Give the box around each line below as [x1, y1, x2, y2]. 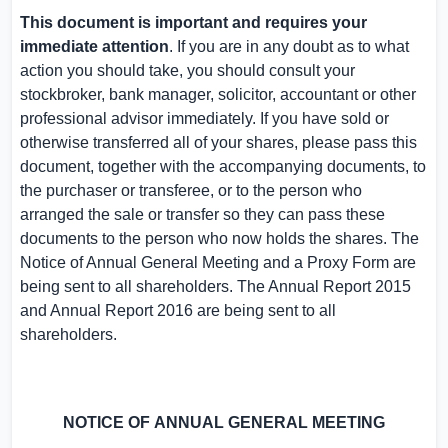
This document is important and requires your [20, 14, 367, 31]
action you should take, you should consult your [20, 62, 355, 79]
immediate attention [20, 38, 169, 55]
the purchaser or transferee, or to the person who [20, 182, 362, 199]
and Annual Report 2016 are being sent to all [20, 302, 336, 319]
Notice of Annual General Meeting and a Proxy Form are [20, 254, 416, 271]
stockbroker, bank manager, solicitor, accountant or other [20, 86, 416, 103]
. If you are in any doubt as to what [169, 38, 409, 55]
